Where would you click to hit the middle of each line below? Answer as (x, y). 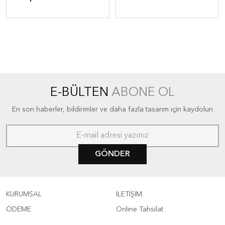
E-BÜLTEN (81, 93)
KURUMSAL (24, 194)
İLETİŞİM (129, 194)
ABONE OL (143, 93)
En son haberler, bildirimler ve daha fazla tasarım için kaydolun (113, 109)
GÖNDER (113, 154)
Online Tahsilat (140, 209)
